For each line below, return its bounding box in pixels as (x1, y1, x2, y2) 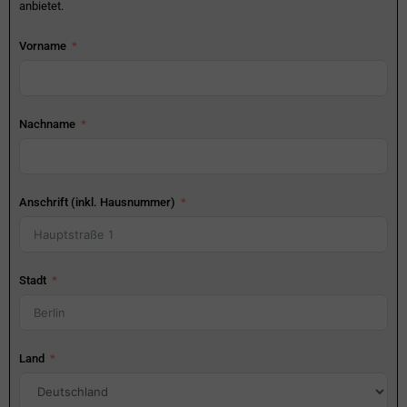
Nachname (19, 117, 75, 132)
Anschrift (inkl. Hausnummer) (19, 195, 175, 210)
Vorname (19, 39, 66, 54)
